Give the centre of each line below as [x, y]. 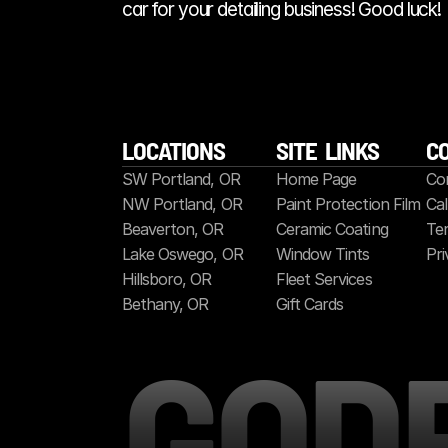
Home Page [316, 179]
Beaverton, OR [173, 229]
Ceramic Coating [332, 229]
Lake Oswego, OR [182, 254]
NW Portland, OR [182, 204]
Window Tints [323, 254]
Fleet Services [324, 279]
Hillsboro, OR [167, 279]
